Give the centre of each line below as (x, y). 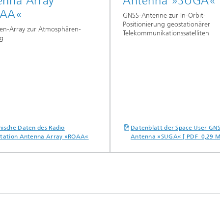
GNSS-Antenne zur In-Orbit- (164, 16)
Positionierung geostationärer (166, 25)
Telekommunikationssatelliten (166, 33)
